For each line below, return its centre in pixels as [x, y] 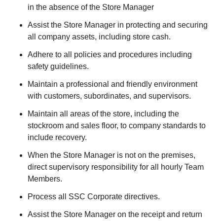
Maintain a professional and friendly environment [112, 84]
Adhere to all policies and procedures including [110, 55]
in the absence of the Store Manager [91, 7]
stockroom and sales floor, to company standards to [117, 126]
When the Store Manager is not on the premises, [111, 155]
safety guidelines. [58, 66]
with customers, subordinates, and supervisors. [109, 96]
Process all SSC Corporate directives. [94, 197]
